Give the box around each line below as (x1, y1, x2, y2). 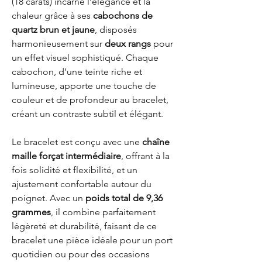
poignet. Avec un (12, 192, 85, 204)
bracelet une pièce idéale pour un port (12, 235, 173, 246)
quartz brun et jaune (12, 24, 95, 35)
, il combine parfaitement (51, 206, 156, 218)
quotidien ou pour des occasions (12, 249, 150, 260)
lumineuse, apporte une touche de (12, 80, 156, 91)
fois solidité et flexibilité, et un (12, 164, 137, 175)
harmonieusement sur (12, 38, 105, 49)
